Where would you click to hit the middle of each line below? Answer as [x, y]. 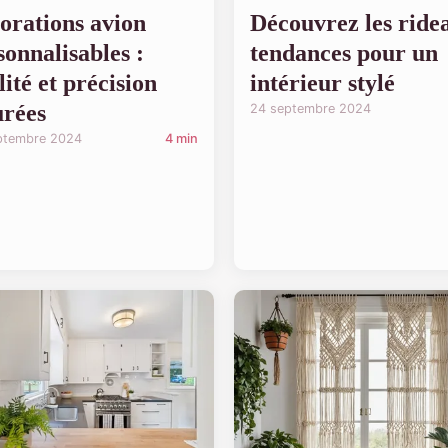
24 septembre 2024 [310, 108]
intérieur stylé [322, 83]
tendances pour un [344, 53]
